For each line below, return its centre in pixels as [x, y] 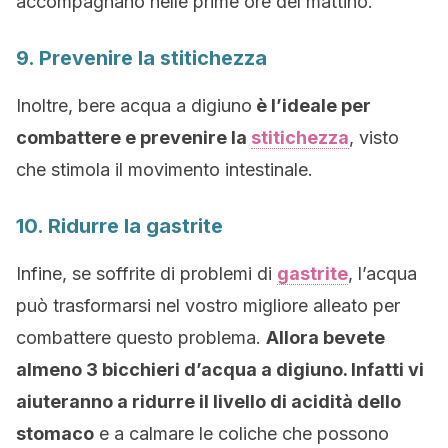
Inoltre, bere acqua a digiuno [134, 106]
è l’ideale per [311, 106]
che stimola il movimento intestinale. [164, 170]
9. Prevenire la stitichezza [141, 58]
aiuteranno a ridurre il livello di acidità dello [208, 402]
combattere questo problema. [141, 338]
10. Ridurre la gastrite [119, 226]
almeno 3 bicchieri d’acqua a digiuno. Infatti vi [220, 370]
